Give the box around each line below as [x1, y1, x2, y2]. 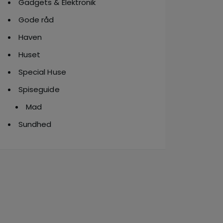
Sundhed [18, 119, 52, 129]
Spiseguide [18, 84, 60, 95]
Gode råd [18, 14, 54, 25]
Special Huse [18, 67, 66, 77]
